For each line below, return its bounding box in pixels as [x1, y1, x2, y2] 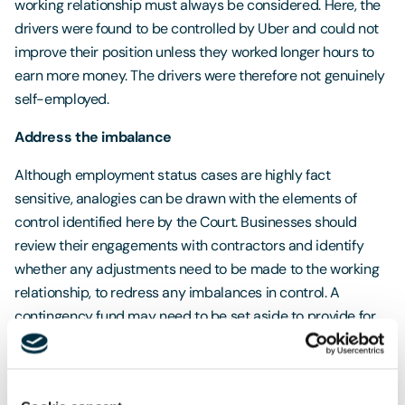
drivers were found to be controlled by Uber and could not [14, 18, 380, 38]
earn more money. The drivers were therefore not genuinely [14, 65, 386, 85]
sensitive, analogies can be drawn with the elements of [14, 188, 357, 208]
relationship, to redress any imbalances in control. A [14, 282, 340, 302]
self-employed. [14, 89, 109, 108]
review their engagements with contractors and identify [14, 235, 364, 255]
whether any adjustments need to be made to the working [14, 259, 380, 278]
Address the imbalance [14, 127, 172, 146]
